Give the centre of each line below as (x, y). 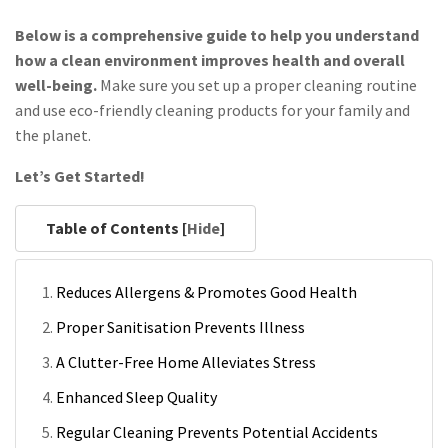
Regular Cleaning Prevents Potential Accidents (217, 431)
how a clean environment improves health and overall (210, 59)
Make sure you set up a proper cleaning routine (257, 84)
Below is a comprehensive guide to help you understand (217, 34)
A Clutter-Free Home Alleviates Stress (186, 361)
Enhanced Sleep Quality (136, 396)
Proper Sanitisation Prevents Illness (180, 326)
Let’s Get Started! (80, 175)
